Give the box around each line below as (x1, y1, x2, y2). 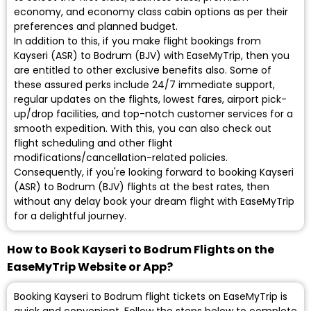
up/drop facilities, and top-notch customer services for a (14, 107, 293, 121)
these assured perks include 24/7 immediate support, (14, 78, 275, 92)
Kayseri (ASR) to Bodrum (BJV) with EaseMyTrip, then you (14, 49, 289, 63)
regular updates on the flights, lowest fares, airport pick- (14, 92, 287, 107)
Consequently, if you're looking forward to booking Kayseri (14, 165, 294, 180)
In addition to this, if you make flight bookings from (14, 34, 261, 49)
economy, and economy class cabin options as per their (14, 5, 288, 19)
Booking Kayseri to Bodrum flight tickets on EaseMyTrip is (14, 289, 287, 304)
